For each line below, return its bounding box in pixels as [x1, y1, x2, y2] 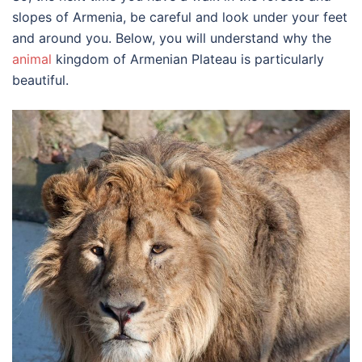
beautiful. [12, 72, 69, 88]
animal [12, 51, 56, 67]
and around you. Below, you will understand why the [12, 30, 331, 46]
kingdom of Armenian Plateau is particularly [56, 51, 324, 67]
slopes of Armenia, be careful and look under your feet [12, 9, 347, 25]
